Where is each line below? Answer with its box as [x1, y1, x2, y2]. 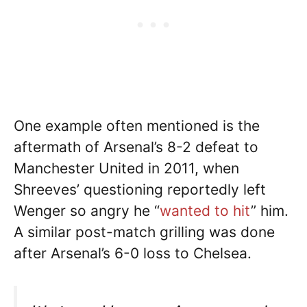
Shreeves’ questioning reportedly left [14, 181, 266, 199]
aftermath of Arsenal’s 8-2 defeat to [14, 138, 258, 156]
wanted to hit [160, 202, 251, 220]
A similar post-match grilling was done [14, 223, 275, 241]
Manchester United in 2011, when [14, 160, 239, 177]
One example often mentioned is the [14, 117, 260, 135]
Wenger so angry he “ [14, 202, 160, 220]
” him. [251, 202, 288, 220]
